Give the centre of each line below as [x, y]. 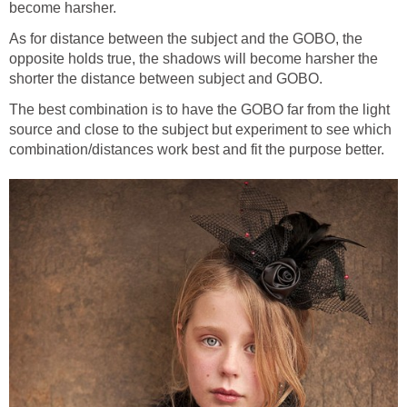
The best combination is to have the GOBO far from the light [199, 110]
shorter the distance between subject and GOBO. [166, 79]
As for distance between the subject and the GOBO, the [186, 39]
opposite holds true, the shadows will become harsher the [194, 59]
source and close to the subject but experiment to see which [200, 130]
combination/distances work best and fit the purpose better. [197, 150]
